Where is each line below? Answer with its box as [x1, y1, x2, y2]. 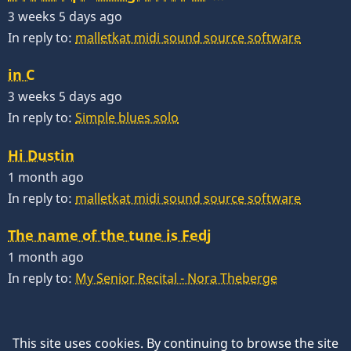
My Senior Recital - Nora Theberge [75, 269, 277, 287]
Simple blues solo [75, 109, 179, 127]
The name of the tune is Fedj [8, 225, 212, 244]
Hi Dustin [8, 145, 74, 165]
